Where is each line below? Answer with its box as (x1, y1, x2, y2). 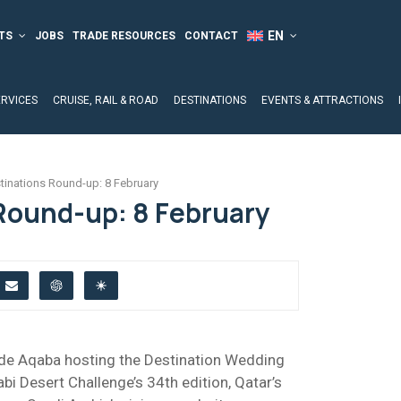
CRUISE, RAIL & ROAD (53, 94, 158, 107)
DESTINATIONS (174, 94, 246, 107)
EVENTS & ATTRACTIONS (261, 94, 383, 107)
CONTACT (183, 30, 238, 42)
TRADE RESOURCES (72, 30, 175, 42)
